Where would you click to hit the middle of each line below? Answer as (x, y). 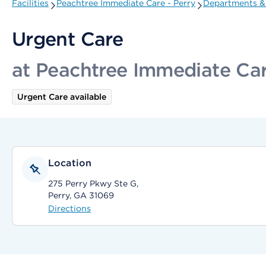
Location (70, 163)
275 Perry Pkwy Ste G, (93, 183)
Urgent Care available (62, 97)
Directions (69, 208)
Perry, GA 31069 (81, 195)
